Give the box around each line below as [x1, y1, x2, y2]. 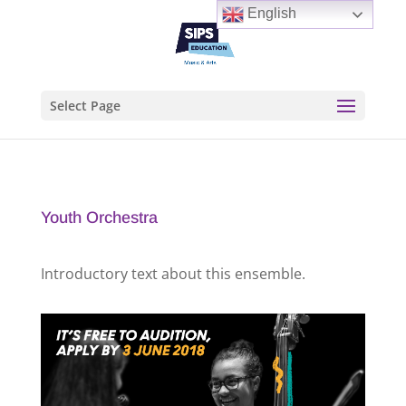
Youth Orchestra [40, 208, 158, 227]
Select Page [49, 97, 121, 114]
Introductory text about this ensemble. [40, 264, 305, 284]
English [244, 5, 297, 22]
